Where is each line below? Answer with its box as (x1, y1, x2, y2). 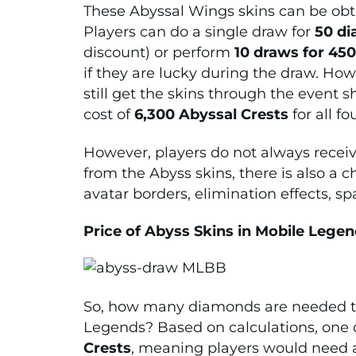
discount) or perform (83, 43, 234, 61)
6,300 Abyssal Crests (134, 105, 288, 123)
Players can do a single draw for (83, 22, 315, 41)
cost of (83, 105, 134, 123)
